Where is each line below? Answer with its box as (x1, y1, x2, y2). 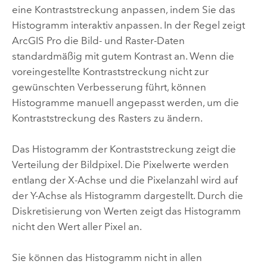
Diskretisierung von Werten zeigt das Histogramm (11, 204, 241, 217)
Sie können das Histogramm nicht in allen (11, 252, 202, 264)
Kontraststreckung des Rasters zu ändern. (11, 111, 203, 124)
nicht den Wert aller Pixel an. (11, 220, 142, 232)
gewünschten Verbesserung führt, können (11, 80, 206, 93)
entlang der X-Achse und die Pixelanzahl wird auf (11, 173, 238, 186)
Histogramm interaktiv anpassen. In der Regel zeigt (11, 18, 245, 31)
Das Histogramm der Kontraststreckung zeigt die (11, 142, 236, 155)
